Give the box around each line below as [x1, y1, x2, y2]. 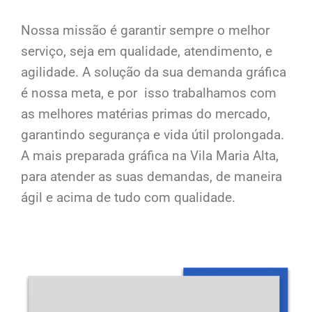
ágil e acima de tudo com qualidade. [21, 189, 235, 206]
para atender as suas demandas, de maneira [21, 169, 282, 185]
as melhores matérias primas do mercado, [21, 106, 270, 123]
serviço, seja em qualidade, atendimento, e [21, 43, 272, 60]
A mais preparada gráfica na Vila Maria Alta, [21, 148, 279, 164]
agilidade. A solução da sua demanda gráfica [21, 64, 286, 81]
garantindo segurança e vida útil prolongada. [21, 127, 284, 143]
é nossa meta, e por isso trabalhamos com [21, 85, 276, 102]
